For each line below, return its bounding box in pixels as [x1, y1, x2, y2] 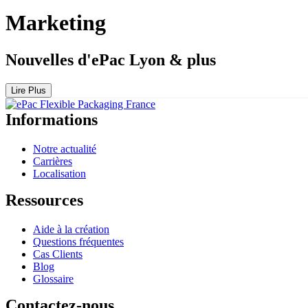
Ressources [5, 190, 83, 209]
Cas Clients [33, 247, 82, 260]
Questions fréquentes [33, 235, 124, 247]
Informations [5, 110, 98, 129]
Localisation [33, 167, 86, 179]
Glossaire [33, 272, 74, 285]
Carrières [33, 155, 72, 167]
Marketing [5, 10, 106, 36]
